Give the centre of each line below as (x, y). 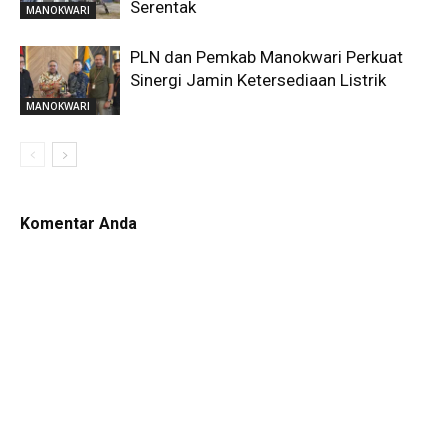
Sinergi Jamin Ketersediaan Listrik (258, 80)
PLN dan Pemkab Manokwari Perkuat (266, 57)
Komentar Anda (78, 223)
